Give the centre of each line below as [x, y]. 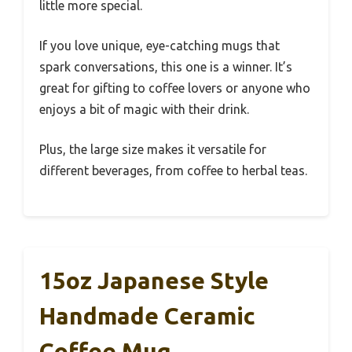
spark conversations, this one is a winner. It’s [166, 67]
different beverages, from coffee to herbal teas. [173, 170]
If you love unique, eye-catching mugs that [159, 46]
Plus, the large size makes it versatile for [153, 149]
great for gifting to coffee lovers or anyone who [175, 88]
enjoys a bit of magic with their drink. [144, 109]
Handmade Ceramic [147, 316]
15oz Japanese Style [154, 280]
